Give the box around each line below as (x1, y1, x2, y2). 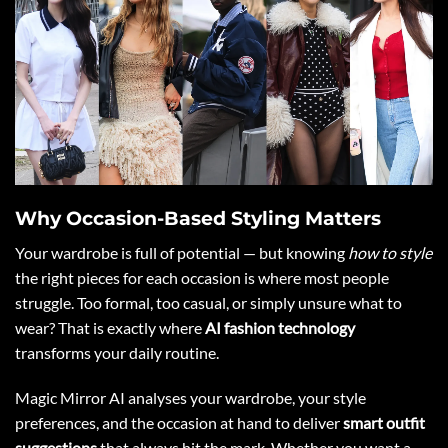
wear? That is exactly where (15, 317, 205, 337)
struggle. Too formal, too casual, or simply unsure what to (15, 292, 402, 312)
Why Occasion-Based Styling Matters (15, 205, 381, 230)
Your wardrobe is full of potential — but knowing (15, 242, 348, 262)
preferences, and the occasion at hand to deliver (15, 413, 343, 433)
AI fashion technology (205, 317, 355, 337)
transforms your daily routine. (15, 342, 219, 362)
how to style (348, 242, 432, 262)
